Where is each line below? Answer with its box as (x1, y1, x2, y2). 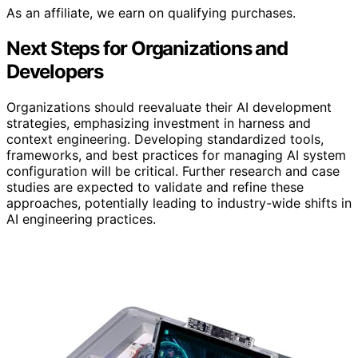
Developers (6, 60, 104, 84)
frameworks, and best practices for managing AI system (6, 147, 346, 164)
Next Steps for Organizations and (6, 37, 288, 61)
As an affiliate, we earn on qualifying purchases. (6, 5, 296, 22)
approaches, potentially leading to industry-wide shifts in (6, 195, 352, 212)
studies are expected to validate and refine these (6, 179, 304, 196)
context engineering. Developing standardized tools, (6, 131, 324, 148)
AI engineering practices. (6, 211, 156, 228)
